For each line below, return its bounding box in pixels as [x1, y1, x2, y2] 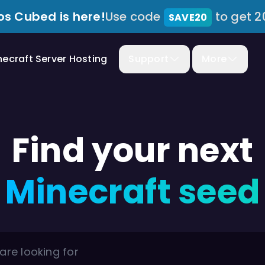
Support [128, 52, 169, 66]
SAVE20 [168, 11, 208, 24]
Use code [105, 8, 164, 25]
